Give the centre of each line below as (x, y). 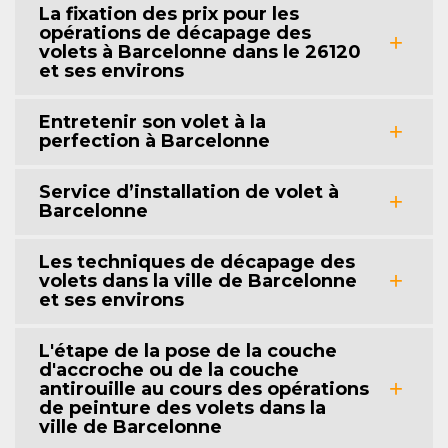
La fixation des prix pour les (169, 13)
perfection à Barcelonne (154, 140)
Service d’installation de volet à (189, 191)
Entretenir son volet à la (152, 121)
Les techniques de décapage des (197, 261)
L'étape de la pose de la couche (188, 350)
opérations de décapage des (175, 32)
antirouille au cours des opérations (204, 388)
